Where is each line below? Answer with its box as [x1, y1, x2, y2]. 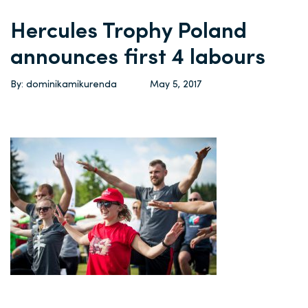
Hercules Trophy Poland [10, 21, 247, 43]
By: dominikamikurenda [10, 80, 117, 90]
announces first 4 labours [10, 47, 265, 69]
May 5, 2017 [150, 80, 201, 90]
